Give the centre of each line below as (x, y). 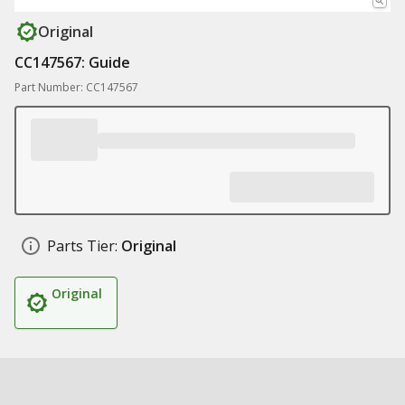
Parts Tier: (82, 246)
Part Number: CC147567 (76, 87)
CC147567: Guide (72, 62)
